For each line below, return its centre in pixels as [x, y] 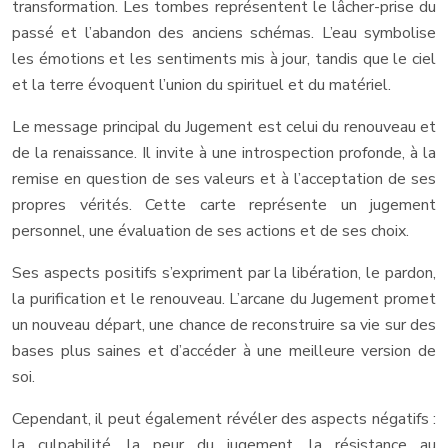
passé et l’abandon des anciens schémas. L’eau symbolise [224, 33]
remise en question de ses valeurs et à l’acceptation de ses [224, 179]
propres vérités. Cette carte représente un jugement [224, 205]
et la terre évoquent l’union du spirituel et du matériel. [201, 85]
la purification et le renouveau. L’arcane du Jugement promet [224, 299]
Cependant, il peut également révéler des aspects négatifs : [224, 419]
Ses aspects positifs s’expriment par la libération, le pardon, [224, 273]
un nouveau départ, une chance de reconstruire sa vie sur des [224, 325]
